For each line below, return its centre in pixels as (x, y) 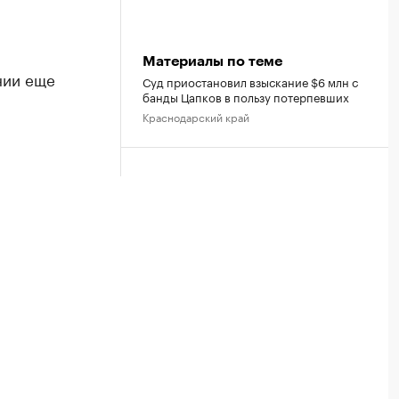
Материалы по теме (212, 61)
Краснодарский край (196, 116)
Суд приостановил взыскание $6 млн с (250, 81)
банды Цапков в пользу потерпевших (246, 96)
